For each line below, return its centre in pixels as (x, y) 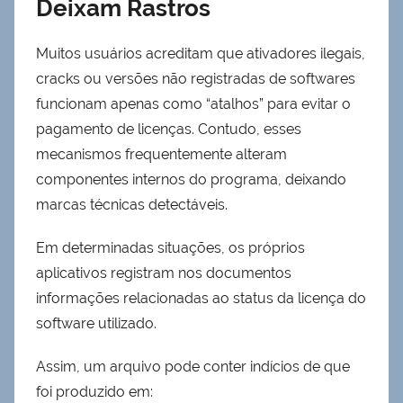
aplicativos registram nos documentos (164, 273)
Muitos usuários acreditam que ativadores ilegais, (201, 54)
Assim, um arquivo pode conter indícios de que (193, 367)
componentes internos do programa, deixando (191, 180)
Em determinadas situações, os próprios (170, 248)
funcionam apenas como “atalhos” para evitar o (193, 104)
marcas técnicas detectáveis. (132, 205)
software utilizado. (96, 324)
